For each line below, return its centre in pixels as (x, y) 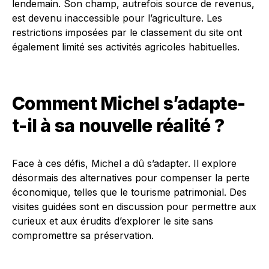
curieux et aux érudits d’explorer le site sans (113, 221)
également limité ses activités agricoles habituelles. (126, 47)
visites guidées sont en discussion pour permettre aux (134, 207)
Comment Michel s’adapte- (128, 103)
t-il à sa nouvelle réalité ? (118, 125)
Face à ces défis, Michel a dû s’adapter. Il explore (124, 163)
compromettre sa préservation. (83, 235)
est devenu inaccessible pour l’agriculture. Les (117, 18)
